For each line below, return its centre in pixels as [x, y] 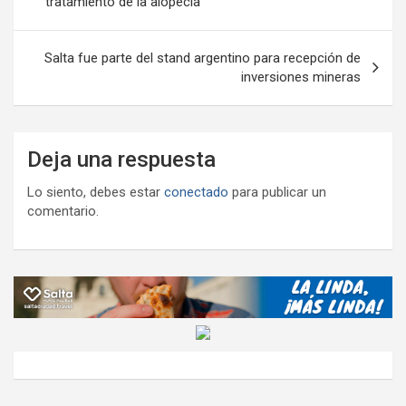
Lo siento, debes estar [96, 192]
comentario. [63, 211]
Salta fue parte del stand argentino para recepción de [203, 58]
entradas [59, 26]
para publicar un [277, 192]
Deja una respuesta [121, 159]
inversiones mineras [301, 77]
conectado [196, 192]
